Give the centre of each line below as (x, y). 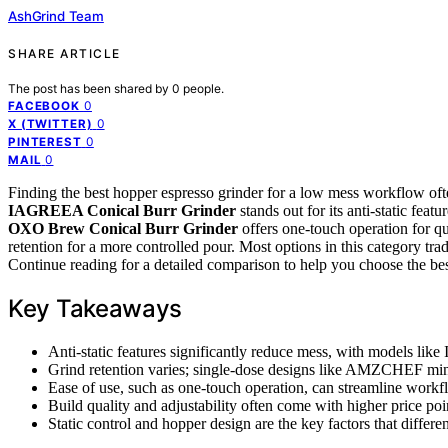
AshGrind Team (56, 15)
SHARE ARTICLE (64, 53)
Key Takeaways (95, 308)
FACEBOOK (44, 105)
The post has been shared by (90, 88)
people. (203, 88)
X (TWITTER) (50, 123)
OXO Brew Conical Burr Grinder (123, 228)
